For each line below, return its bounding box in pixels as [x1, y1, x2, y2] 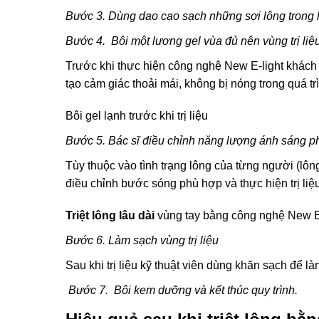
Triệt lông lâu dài [66, 209, 155, 221]
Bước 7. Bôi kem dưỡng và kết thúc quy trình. [66, 284, 298, 296]
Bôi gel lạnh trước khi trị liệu [66, 110, 208, 122]
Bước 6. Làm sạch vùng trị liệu [66, 234, 219, 246]
